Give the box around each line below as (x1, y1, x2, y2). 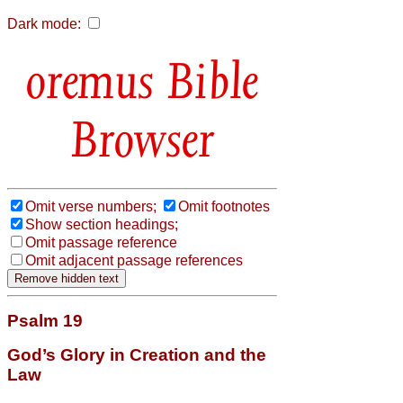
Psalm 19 (7, 310, 83, 330)
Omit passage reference (25, 234, 177, 250)
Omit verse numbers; (25, 198, 157, 214)
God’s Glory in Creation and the (7, 345, 266, 364)
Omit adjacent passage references (25, 252, 243, 268)
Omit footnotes (178, 198, 270, 214)
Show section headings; (25, 216, 178, 232)
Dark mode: (7, 16, 81, 31)
